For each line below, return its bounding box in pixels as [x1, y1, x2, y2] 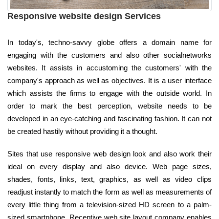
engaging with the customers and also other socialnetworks [7, 50, 212, 59]
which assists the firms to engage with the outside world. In [7, 88, 212, 97]
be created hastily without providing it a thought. [7, 127, 157, 135]
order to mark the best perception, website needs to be [7, 101, 212, 110]
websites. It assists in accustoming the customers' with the [7, 63, 212, 72]
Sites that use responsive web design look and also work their [7, 149, 212, 158]
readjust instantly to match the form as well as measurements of [7, 187, 212, 196]
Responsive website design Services [7, 11, 161, 21]
